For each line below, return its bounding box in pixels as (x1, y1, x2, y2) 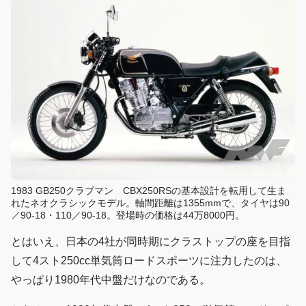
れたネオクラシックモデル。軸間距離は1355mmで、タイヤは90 (11, 197, 290, 209)
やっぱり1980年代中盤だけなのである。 (11, 274, 210, 286)
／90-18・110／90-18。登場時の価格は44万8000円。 (11, 210, 245, 221)
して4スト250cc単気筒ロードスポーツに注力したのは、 (11, 255, 287, 267)
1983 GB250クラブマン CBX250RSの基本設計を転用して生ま (11, 185, 286, 197)
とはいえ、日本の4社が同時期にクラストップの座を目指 (11, 236, 290, 248)
